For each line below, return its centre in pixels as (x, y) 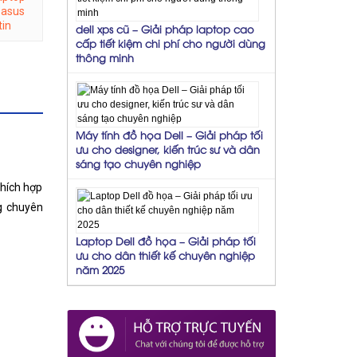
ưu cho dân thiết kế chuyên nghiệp (165, 255)
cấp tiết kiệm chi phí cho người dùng (170, 43)
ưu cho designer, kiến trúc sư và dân (167, 149)
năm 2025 (100, 269)
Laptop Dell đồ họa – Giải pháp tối (165, 240)
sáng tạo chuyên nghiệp (138, 163)
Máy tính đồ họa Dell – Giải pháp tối (169, 134)
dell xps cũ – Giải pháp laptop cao (165, 28)
